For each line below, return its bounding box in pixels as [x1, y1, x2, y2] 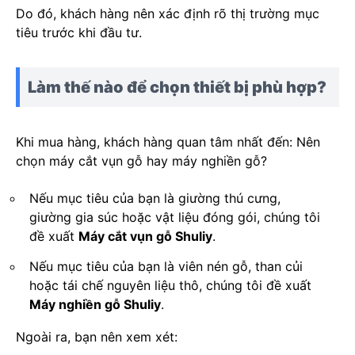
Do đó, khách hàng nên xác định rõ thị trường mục [16, 6, 319, 22]
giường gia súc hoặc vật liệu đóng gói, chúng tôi [29, 209, 320, 226]
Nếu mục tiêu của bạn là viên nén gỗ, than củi [29, 258, 303, 275]
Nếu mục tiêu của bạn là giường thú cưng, [29, 190, 281, 207]
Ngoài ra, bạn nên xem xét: [16, 329, 177, 345]
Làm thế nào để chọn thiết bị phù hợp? [28, 78, 326, 97]
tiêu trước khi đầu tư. [16, 25, 142, 41]
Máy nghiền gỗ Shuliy [29, 296, 161, 313]
